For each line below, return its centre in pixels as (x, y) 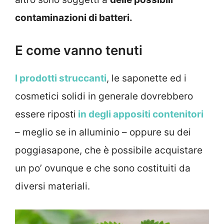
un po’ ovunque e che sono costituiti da (103, 168)
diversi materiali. (52, 186)
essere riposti (45, 114)
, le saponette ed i (146, 78)
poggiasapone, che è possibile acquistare (109, 150)
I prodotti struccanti (61, 78)
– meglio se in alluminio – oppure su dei (103, 132)
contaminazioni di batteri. (74, 18)
